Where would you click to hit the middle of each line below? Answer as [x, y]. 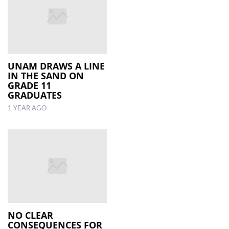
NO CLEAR [30, 215]
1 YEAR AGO [27, 108]
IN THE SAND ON [46, 75]
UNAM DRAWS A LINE [56, 66]
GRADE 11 [29, 85]
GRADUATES [35, 95]
